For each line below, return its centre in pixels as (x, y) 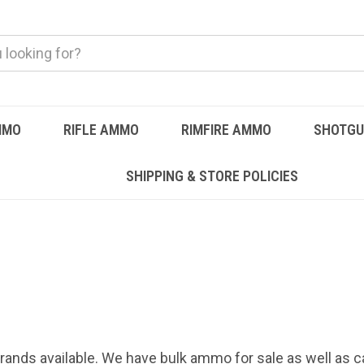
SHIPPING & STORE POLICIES (212, 176)
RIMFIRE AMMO (227, 130)
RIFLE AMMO (101, 130)
